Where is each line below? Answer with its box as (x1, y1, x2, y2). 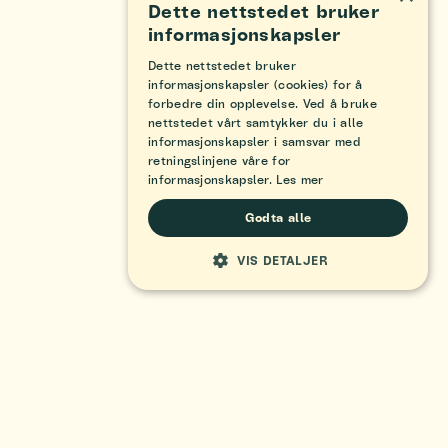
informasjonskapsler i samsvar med (148, 134, 361, 149)
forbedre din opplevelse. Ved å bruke (148, 96, 377, 111)
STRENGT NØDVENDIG (177, 287, 332, 302)
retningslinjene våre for (148, 153, 291, 168)
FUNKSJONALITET (177, 377, 302, 392)
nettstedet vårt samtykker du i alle (148, 115, 364, 130)
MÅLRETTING (177, 347, 269, 362)
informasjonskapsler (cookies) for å (148, 77, 363, 92)
